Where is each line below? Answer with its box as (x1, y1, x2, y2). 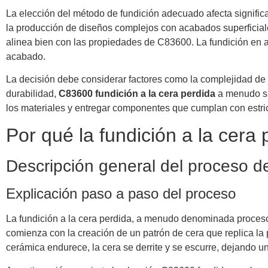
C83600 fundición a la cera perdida (59, 88, 215, 99)
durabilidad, (6, 88, 59, 99)
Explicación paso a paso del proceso (6, 185, 236, 202)
